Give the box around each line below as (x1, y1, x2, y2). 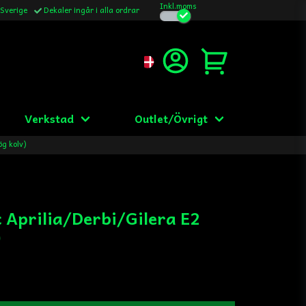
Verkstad (25, 109, 74, 127)
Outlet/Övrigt (134, 109, 208, 127)
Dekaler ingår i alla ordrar (44, 3, 139, 16)
